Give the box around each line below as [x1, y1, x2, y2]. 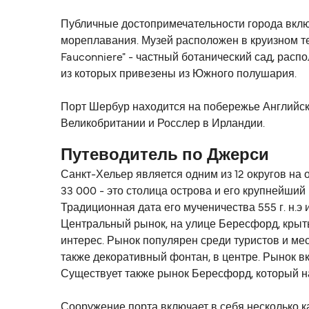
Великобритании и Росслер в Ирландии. [61, 119, 265, 130]
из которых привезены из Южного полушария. [61, 70, 297, 80]
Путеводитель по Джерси [61, 148, 269, 164]
